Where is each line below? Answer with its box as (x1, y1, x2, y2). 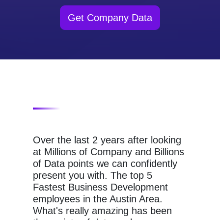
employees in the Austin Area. (33, 193, 163, 204)
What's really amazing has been (33, 205, 172, 216)
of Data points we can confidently (33, 158, 178, 169)
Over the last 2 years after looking (33, 135, 182, 145)
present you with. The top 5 (33, 170, 153, 181)
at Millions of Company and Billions (33, 146, 185, 157)
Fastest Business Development (33, 182, 168, 192)
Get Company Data (68, 12, 152, 23)
